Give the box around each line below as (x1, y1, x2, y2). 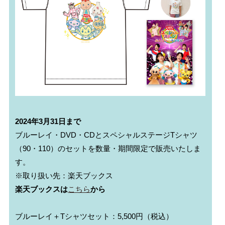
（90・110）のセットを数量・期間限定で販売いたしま (15, 144, 201, 153)
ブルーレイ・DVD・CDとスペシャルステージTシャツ (15, 131, 198, 140)
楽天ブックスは (15, 185, 68, 194)
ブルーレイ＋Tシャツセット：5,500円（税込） (15, 212, 174, 221)
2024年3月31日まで (15, 117, 81, 126)
